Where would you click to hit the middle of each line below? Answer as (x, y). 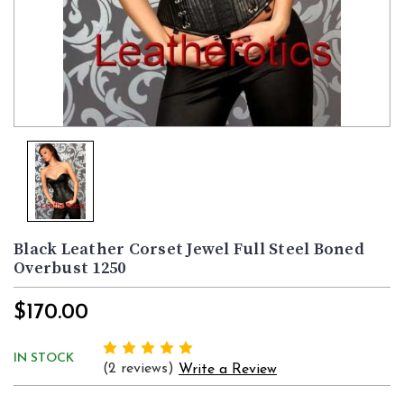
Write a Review (228, 370)
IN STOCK (44, 359)
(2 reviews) (141, 369)
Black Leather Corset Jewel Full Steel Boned (189, 250)
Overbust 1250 (70, 269)
